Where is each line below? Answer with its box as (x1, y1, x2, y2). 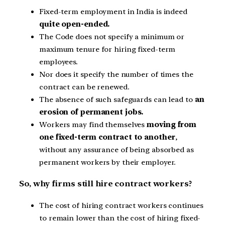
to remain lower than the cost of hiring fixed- (39, 213, 201, 222)
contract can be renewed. (39, 82, 130, 91)
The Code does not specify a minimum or (39, 32, 185, 41)
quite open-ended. (39, 19, 110, 29)
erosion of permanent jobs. (39, 107, 144, 117)
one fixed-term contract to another (39, 132, 175, 142)
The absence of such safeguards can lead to (39, 94, 195, 104)
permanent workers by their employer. (39, 157, 176, 167)
